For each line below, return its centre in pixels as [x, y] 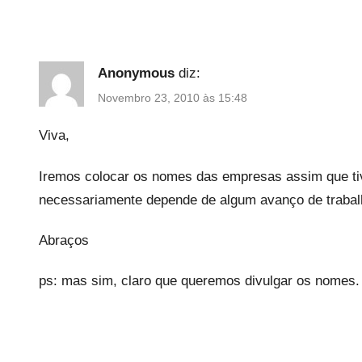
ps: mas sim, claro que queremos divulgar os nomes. [199, 281]
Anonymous [136, 73]
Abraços [64, 240]
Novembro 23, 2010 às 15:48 [173, 98]
